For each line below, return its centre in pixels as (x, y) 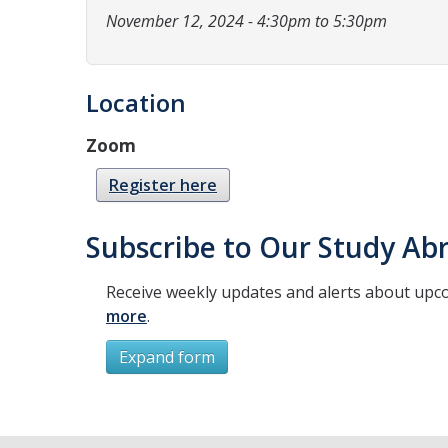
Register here (163, 185)
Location (136, 102)
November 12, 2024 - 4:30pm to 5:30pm (246, 21)
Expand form (167, 357)
